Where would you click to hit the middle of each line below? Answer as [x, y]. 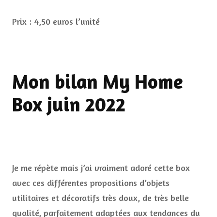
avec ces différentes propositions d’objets [91, 182]
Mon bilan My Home [98, 82]
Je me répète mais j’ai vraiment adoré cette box [101, 167]
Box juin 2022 [69, 104]
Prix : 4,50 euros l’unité [56, 22]
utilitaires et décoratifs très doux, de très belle [101, 197]
